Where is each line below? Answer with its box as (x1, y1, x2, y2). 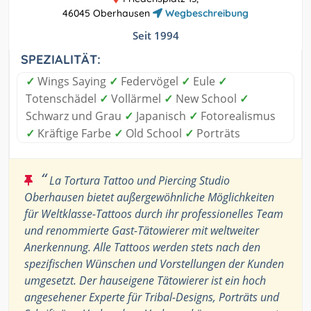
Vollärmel (108, 91, 164, 107)
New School (173, 91, 239, 107)
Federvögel (118, 74, 181, 90)
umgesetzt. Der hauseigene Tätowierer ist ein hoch (24, 273, 266, 289)
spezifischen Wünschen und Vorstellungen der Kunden (24, 256, 284, 272)
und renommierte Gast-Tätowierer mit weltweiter (24, 223, 259, 239)
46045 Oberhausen (62, 7, 153, 20)
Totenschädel (26, 91, 99, 107)
